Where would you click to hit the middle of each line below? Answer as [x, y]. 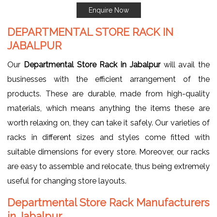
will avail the [185, 64]
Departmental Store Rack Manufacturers [108, 202]
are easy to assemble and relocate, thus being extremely [108, 166]
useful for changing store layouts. [68, 181]
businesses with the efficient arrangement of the [108, 79]
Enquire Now [108, 10]
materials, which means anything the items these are [108, 108]
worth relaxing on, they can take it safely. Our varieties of [108, 123]
